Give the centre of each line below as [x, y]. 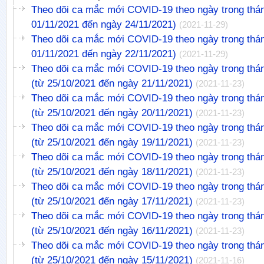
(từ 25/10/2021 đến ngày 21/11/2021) [112, 83]
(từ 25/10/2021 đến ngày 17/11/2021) [112, 201]
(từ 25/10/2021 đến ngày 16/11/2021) [112, 231]
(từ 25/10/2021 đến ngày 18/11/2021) [112, 172]
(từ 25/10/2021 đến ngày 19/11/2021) [112, 142]
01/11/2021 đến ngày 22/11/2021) [104, 54]
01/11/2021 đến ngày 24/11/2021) [104, 24]
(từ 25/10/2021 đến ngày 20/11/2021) [112, 113]
